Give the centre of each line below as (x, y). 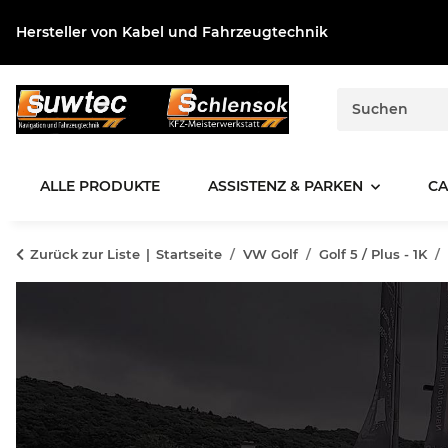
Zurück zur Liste (85, 254)
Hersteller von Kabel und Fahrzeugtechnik (172, 32)
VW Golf (270, 254)
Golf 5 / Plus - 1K (373, 254)
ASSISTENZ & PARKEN (285, 186)
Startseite (189, 254)
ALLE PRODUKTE (100, 186)
